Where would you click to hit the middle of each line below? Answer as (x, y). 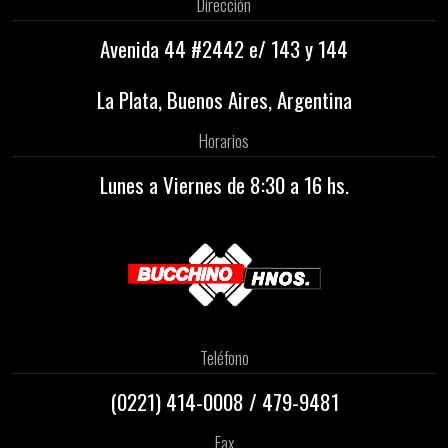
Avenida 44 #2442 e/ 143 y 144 (224, 48)
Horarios (224, 140)
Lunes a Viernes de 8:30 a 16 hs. (224, 184)
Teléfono (224, 358)
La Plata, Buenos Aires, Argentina (224, 99)
